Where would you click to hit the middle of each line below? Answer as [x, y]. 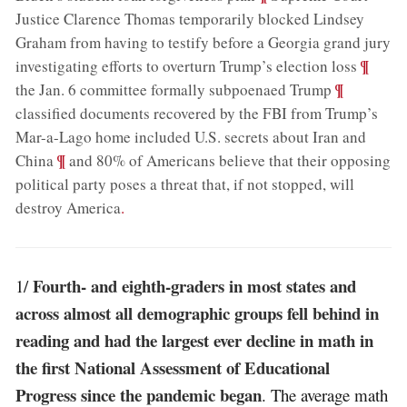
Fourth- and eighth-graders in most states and [195, 285]
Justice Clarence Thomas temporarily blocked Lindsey [190, 19]
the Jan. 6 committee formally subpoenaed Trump [174, 89]
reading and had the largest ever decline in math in [195, 340]
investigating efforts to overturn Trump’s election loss [187, 66]
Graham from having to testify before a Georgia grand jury [203, 42]
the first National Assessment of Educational [173, 367]
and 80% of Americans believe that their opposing [228, 160]
